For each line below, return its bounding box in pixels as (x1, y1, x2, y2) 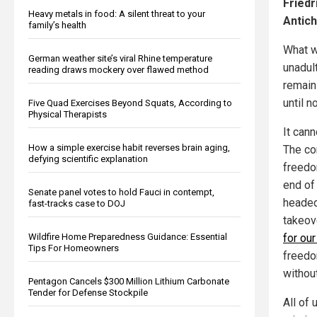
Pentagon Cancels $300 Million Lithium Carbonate (28, 275, 229, 287)
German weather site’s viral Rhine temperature (28, 52, 212, 64)
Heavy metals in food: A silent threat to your (28, 8, 205, 19)
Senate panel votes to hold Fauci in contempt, (28, 186, 214, 197)
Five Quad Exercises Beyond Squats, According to (28, 97, 232, 108)
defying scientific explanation (28, 153, 148, 164)
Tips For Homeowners (28, 242, 119, 253)
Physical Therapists (28, 108, 107, 120)
